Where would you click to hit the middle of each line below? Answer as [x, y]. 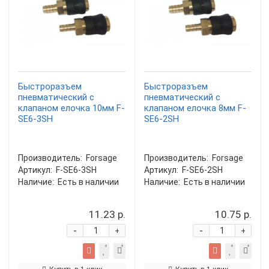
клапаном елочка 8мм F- [195, 108]
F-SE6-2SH [202, 170]
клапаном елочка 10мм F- [71, 108]
